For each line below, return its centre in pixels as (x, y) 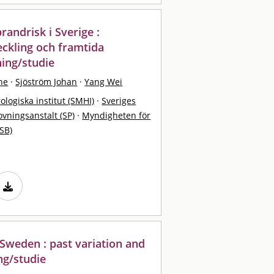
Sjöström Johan (46, 81)
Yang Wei (104, 81)
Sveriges (119, 100)
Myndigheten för (117, 115)
